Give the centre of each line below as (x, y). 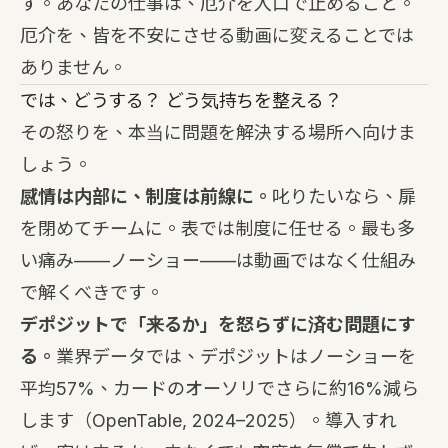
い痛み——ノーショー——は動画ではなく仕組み (218, 260)
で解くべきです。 (92, 292)
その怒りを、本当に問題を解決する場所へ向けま (218, 132)
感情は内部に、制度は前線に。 (146, 196)
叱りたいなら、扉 (344, 196)
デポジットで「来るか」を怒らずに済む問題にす (218, 324)
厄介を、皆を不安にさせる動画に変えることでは (217, 35)
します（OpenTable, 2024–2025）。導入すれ (208, 420)
